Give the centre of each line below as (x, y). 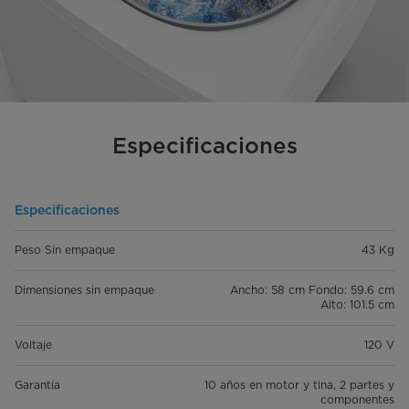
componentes (357, 400)
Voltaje (33, 345)
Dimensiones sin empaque (84, 290)
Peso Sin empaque (65, 250)
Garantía (37, 385)
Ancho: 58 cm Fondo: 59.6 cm (312, 290)
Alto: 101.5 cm (357, 305)
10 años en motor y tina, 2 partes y (299, 385)
